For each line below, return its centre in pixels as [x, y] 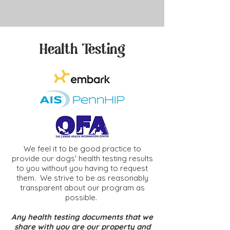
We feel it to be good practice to [82, 148]
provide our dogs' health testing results [82, 158]
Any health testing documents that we [82, 217]
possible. [82, 197]
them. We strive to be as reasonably [82, 178]
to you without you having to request [82, 168]
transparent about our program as [82, 187]
